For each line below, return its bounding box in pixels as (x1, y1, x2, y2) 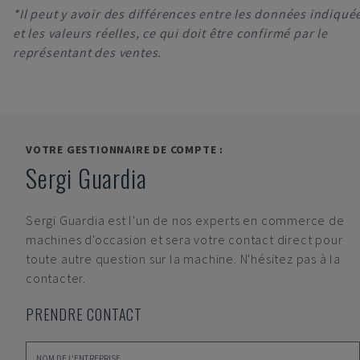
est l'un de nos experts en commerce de (108, 212, 345, 228)
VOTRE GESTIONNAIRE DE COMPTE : (26, 142, 223, 157)
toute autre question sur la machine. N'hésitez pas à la (26, 251, 341, 267)
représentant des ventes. (13, 44, 162, 60)
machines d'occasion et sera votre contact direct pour (26, 231, 343, 247)
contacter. (26, 270, 87, 286)
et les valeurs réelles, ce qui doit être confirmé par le (13, 25, 328, 41)
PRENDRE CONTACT (26, 304, 142, 325)
